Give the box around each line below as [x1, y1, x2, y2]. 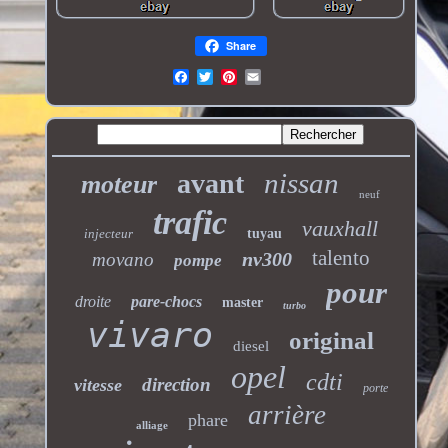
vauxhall [301, 215, 378, 241]
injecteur [83, 225, 133, 241]
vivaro [87, 314, 214, 355]
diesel [233, 337, 270, 354]
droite [74, 292, 111, 310]
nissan [264, 166, 340, 199]
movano [91, 248, 154, 270]
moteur [81, 169, 158, 199]
